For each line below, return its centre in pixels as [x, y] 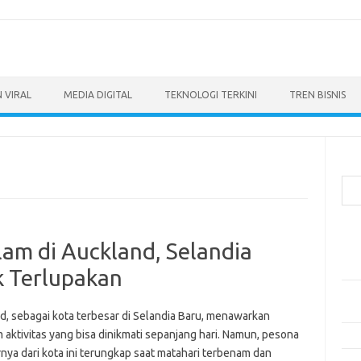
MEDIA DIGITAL [98, 95]
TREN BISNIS [317, 95]
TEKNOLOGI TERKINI [211, 95]
